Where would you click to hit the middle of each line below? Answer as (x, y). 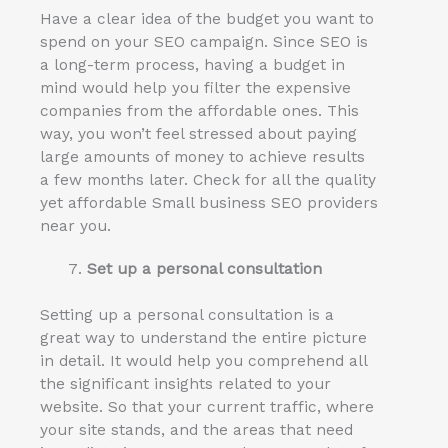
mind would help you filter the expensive (195, 88)
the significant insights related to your (185, 384)
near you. (75, 226)
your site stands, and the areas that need (196, 430)
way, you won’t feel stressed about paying (198, 134)
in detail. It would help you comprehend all (203, 361)
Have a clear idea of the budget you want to (207, 19)
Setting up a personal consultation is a (187, 315)
